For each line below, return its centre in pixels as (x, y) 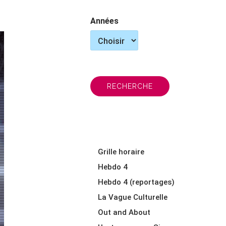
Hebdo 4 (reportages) (136, 182)
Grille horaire (121, 152)
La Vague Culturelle (133, 197)
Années (105, 21)
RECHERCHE (130, 87)
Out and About (124, 212)
